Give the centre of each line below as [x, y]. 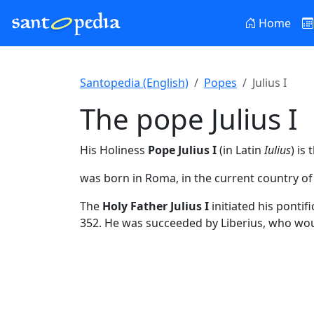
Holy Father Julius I [156, 206]
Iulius [278, 150]
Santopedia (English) [134, 83]
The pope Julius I [189, 119]
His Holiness [114, 150]
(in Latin [240, 150]
